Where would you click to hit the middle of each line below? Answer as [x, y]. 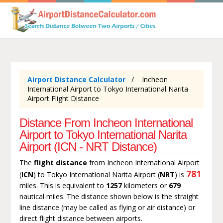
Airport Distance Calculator [76, 79]
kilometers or [145, 185]
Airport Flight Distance [63, 98]
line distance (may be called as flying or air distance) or [107, 207]
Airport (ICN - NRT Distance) [88, 146]
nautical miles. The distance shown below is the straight [109, 196]
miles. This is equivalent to [62, 185]
